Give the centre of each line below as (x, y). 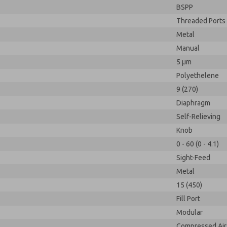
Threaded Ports (201, 21)
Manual (188, 48)
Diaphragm (193, 103)
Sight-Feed (193, 158)
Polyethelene (198, 75)
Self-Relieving (198, 117)
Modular (190, 212)
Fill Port (188, 199)
